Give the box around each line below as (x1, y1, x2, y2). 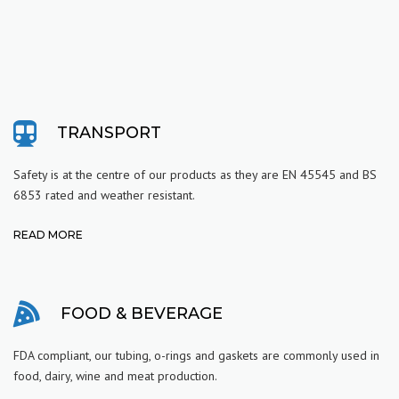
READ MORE (13, 227, 83, 241)
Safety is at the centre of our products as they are (13, 166, 282, 183)
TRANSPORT (57, 123, 161, 143)
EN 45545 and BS (282, 166, 377, 183)
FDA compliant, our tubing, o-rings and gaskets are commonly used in (13, 346, 379, 363)
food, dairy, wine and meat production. (13, 367, 217, 384)
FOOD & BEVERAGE (61, 304, 223, 324)
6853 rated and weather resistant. (13, 186, 195, 203)
